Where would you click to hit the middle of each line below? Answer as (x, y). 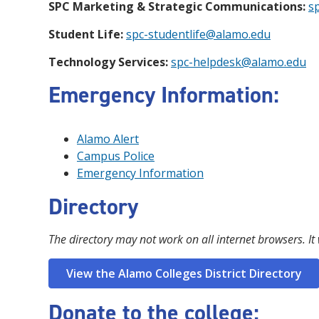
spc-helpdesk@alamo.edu (239, 62)
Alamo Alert (108, 138)
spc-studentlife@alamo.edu (198, 34)
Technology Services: (108, 62)
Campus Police (116, 156)
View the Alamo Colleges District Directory (184, 273)
